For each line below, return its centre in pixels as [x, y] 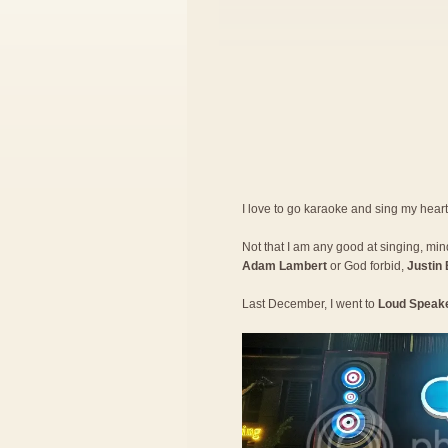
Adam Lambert [284, 266]
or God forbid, [367, 266]
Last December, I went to [310, 304]
